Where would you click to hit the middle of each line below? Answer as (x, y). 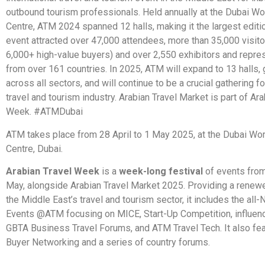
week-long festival (161, 172)
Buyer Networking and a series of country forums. (108, 243)
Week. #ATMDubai (44, 112)
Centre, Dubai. (34, 148)
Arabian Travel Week (53, 172)
